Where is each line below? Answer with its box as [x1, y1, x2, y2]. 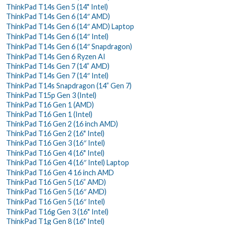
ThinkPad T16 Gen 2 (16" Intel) [6, 129, 104, 138]
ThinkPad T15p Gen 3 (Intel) [6, 90, 96, 99]
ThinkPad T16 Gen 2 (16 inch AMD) [6, 119, 118, 128]
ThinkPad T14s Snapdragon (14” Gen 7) [6, 81, 132, 90]
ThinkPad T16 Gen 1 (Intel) [6, 109, 92, 119]
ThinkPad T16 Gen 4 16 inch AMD [6, 168, 114, 177]
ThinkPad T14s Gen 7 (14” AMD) [6, 61, 109, 70]
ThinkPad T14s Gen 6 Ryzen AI [6, 52, 105, 61]
